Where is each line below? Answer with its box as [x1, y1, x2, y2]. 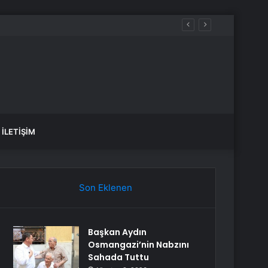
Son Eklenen [78, 182, 132, 193]
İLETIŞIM [2, 127, 35, 136]
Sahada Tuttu [88, 251, 150, 263]
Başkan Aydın [88, 226, 147, 238]
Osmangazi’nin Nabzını [88, 239, 190, 251]
